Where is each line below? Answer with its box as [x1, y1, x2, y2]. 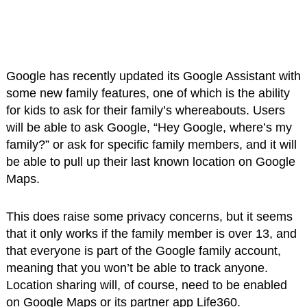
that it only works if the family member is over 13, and [5, 227, 297, 241]
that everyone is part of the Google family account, [5, 244, 281, 258]
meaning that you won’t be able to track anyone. [5, 261, 268, 275]
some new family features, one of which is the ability [5, 86, 290, 101]
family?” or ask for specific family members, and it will [5, 138, 297, 152]
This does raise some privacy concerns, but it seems [5, 210, 293, 224]
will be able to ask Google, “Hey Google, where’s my [5, 121, 292, 135]
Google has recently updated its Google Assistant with [5, 69, 301, 84]
